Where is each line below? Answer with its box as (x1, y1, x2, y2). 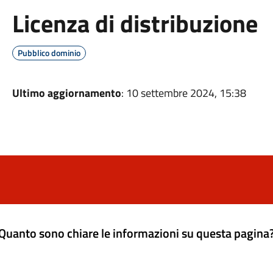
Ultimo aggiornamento (12, 85, 121, 101)
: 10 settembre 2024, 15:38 (121, 85, 246, 101)
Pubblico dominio (17, 46, 80, 59)
